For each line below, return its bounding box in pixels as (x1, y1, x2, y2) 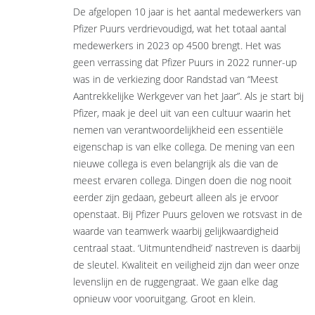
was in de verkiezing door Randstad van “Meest (72, 72, 278, 86)
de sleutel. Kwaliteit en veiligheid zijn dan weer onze (72, 258, 300, 271)
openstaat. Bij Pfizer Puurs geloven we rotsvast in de (72, 207, 302, 221)
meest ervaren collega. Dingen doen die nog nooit (72, 174, 292, 187)
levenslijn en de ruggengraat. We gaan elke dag (72, 275, 278, 288)
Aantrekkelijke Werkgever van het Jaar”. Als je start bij (72, 89, 304, 103)
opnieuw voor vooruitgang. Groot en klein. (72, 292, 255, 305)
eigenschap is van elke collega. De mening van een (72, 140, 295, 153)
